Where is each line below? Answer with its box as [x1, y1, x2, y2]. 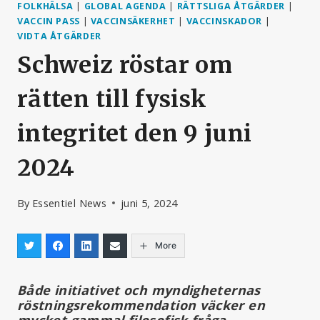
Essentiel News [31, 196, 106, 210]
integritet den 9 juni [17, 119, 252, 149]
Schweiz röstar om [17, 51, 233, 80]
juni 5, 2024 [120, 196, 178, 210]
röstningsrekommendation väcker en [17, 296, 265, 314]
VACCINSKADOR [186, 15, 263, 27]
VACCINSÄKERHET [90, 15, 176, 27]
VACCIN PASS [17, 15, 80, 27]
